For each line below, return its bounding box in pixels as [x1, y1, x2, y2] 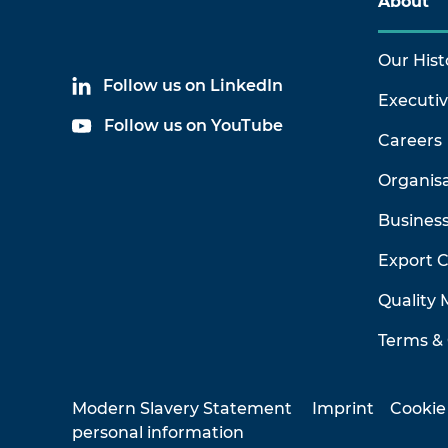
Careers [378, 131, 442, 150]
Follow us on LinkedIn [103, 76, 283, 95]
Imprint [312, 399, 374, 418]
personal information [72, 423, 244, 442]
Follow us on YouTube [104, 116, 283, 135]
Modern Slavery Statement [72, 399, 292, 418]
